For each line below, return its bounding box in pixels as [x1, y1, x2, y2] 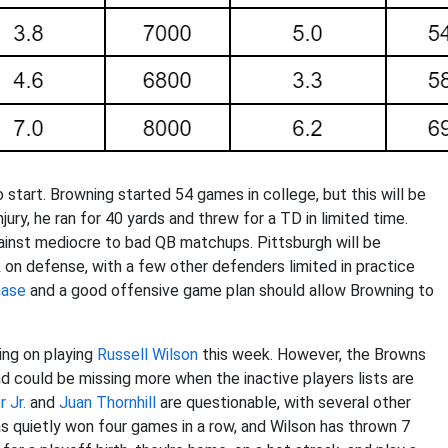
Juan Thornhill [59, 393, 156, 412]
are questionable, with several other [156, 393, 411, 412]
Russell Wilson [97, 345, 198, 364]
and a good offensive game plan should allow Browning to [26, 281, 434, 300]
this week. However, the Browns [198, 345, 426, 364]
